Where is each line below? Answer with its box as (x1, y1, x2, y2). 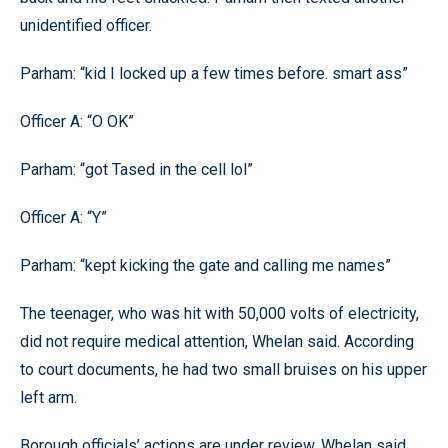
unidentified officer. (20, 16, 152, 35)
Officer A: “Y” (20, 208, 107, 227)
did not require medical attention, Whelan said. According (20, 332, 414, 351)
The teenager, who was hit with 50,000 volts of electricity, (20, 304, 419, 323)
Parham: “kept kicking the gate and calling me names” (20, 256, 391, 275)
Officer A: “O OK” (20, 112, 134, 131)
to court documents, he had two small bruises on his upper (20, 360, 427, 379)
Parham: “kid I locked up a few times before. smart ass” (20, 64, 408, 83)
